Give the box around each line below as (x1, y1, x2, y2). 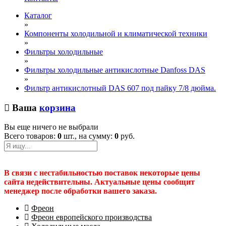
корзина (39, 102, 76, 113)
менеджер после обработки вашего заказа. (4, 187, 157, 196)
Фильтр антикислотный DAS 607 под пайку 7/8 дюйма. (24, 84, 216, 92)
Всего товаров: (4, 132, 58, 141)
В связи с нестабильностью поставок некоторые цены (4, 168, 200, 178)
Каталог (24, 11, 52, 20)
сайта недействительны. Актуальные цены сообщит (4, 178, 195, 187)
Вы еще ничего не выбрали (4, 123, 98, 132)
